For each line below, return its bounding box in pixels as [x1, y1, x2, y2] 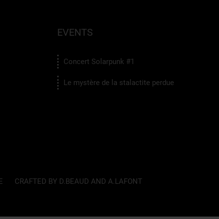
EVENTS [57, 26, 93, 38]
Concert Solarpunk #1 [64, 57, 134, 66]
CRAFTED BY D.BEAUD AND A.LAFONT [14, 176, 142, 186]
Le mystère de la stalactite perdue [64, 78, 174, 87]
